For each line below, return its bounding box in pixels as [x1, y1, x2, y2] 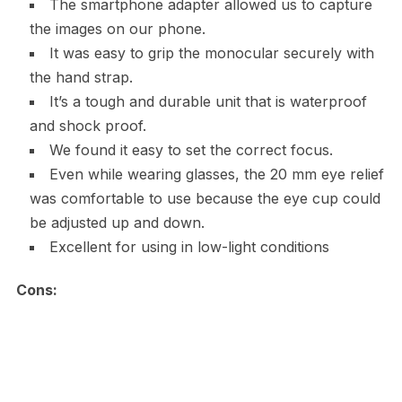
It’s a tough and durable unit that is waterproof [48, 92, 367, 111]
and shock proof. [29, 117, 146, 135]
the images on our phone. [29, 20, 205, 39]
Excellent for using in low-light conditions [48, 238, 329, 257]
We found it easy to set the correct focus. [48, 141, 333, 160]
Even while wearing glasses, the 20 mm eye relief [48, 165, 384, 184]
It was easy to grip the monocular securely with [48, 44, 374, 63]
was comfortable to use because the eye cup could [29, 189, 380, 208]
